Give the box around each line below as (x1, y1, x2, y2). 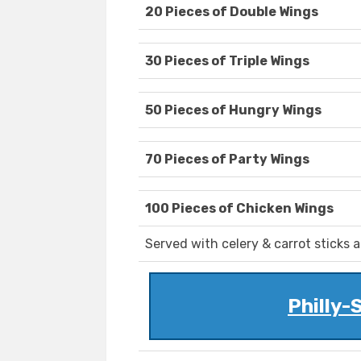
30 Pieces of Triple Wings (145, 53, 309, 69)
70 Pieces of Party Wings (145, 151, 309, 168)
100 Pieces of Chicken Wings (145, 201, 334, 217)
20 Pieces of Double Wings (145, 4, 318, 20)
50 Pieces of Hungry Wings (145, 102, 322, 118)
